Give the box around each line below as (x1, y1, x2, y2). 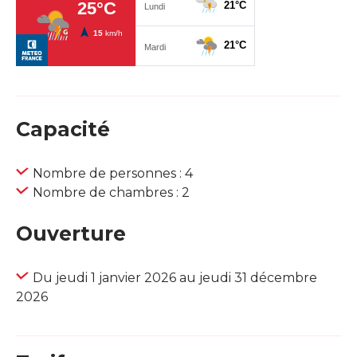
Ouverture (16, 222, 126, 246)
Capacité (16, 117, 110, 142)
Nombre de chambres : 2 (33, 185, 190, 201)
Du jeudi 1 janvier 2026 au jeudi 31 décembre (33, 270, 317, 286)
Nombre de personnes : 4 (33, 166, 193, 182)
